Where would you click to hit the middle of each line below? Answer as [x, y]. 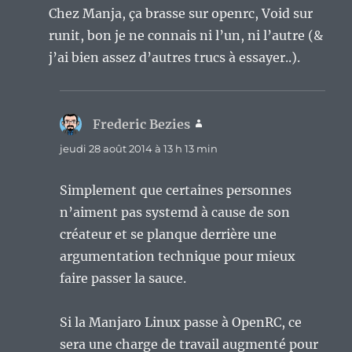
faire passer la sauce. [123, 279]
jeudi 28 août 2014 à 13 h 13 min [139, 149]
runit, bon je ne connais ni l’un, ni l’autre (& [186, 36]
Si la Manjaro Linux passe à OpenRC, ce [181, 323]
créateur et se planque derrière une [169, 235]
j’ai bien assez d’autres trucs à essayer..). [175, 58]
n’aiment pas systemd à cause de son [175, 213]
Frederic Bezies [142, 125]
